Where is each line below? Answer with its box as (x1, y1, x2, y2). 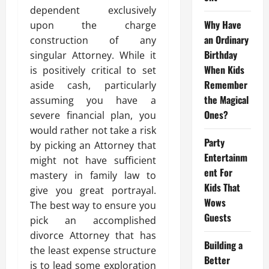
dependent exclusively (30, 4, 156, 17)
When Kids (204, 62, 244, 77)
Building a (204, 238, 243, 252)
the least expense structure (30, 244, 156, 257)
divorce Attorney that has (30, 229, 156, 242)
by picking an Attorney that (30, 139, 156, 152)
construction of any (30, 34, 156, 47)
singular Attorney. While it (30, 49, 156, 62)
